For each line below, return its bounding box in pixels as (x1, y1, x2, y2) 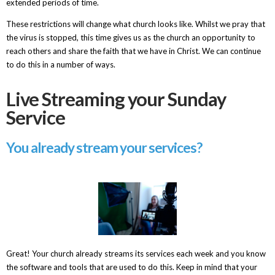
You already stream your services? (6, 139, 202, 156)
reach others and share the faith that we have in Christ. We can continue (6, 46, 261, 56)
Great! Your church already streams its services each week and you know (6, 248, 266, 258)
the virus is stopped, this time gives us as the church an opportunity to (6, 33, 255, 43)
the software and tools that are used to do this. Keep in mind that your (6, 261, 257, 272)
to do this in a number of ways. (6, 60, 115, 70)
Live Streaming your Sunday (6, 87, 226, 110)
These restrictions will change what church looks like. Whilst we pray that (6, 19, 265, 29)
